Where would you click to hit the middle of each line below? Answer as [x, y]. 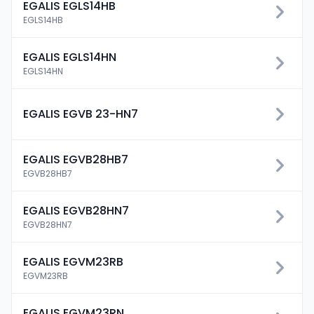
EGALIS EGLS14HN [70, 57]
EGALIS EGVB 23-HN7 [81, 114]
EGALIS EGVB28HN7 [76, 211]
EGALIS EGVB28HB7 [76, 159]
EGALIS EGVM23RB [73, 262]
